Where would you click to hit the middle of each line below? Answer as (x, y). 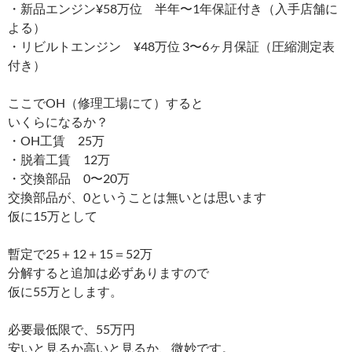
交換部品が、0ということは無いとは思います (137, 196)
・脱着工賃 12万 (59, 159)
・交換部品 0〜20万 (69, 178)
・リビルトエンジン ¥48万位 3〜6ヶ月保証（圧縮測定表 (171, 46)
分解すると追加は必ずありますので (108, 272)
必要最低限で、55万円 (71, 328)
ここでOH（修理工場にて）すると (106, 102)
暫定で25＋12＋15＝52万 (80, 253)
